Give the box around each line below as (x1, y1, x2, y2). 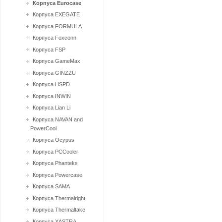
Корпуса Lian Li (33, 105, 70, 111)
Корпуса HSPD (33, 81, 70, 87)
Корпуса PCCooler (33, 148, 78, 155)
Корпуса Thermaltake (33, 207, 85, 213)
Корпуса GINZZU (33, 69, 76, 76)
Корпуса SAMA (33, 183, 70, 189)
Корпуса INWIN (33, 93, 71, 99)
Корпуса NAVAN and (33, 116, 83, 122)
